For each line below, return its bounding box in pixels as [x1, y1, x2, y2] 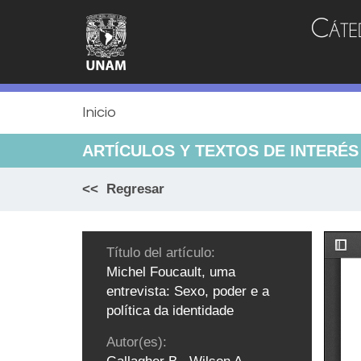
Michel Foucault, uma [106, 264, 235, 280]
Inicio [82, 105, 116, 121]
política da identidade [106, 303, 234, 319]
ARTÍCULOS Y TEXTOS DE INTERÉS [82, 142, 359, 160]
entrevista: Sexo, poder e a [106, 284, 269, 300]
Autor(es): [106, 334, 167, 351]
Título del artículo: [106, 245, 215, 261]
